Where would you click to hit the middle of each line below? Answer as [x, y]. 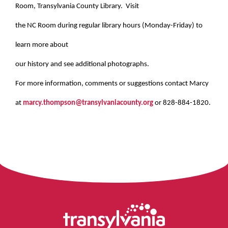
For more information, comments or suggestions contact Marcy [112, 83]
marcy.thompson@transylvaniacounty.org [88, 103]
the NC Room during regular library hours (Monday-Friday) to [109, 25]
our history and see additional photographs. [83, 64]
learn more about [42, 45]
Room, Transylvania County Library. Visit [77, 6]
